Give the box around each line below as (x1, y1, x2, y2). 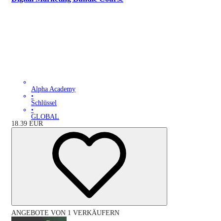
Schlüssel (31, 99, 57, 107)
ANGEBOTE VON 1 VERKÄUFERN (11, 209, 119, 217)
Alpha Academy (31, 85, 75, 93)
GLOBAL (31, 113, 59, 121)
